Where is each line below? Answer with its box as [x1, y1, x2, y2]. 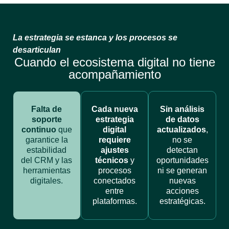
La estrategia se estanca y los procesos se [13, 33, 177, 42]
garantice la [25, 135, 68, 144]
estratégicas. [159, 196, 205, 205]
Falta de [31, 104, 62, 113]
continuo [21, 125, 56, 134]
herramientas [22, 166, 71, 175]
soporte [31, 114, 62, 124]
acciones [166, 186, 199, 195]
